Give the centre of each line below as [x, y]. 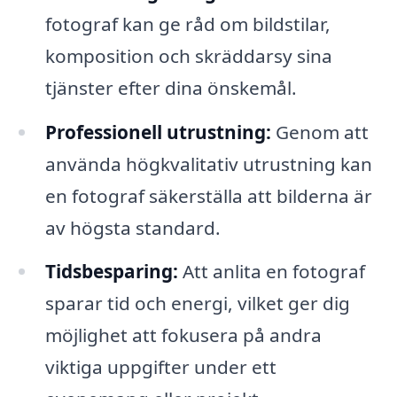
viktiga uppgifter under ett [160, 367]
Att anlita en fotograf [271, 272]
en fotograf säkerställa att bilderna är [208, 195]
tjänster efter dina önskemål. [171, 87]
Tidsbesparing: [111, 272]
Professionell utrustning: [158, 132]
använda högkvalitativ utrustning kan [208, 163]
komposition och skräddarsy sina [188, 55]
